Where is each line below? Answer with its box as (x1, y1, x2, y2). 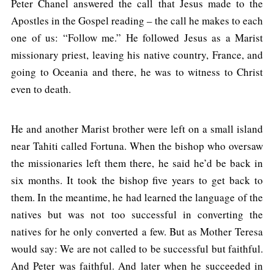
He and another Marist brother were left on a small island (11, 122, 263, 136)
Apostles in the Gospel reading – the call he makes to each (11, 13, 263, 28)
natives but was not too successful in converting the (11, 207, 263, 222)
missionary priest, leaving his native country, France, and (11, 48, 263, 62)
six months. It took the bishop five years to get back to (11, 173, 263, 188)
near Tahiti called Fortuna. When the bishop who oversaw (11, 139, 263, 154)
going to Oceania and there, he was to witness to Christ (11, 65, 263, 80)
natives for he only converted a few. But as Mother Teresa (11, 224, 263, 239)
